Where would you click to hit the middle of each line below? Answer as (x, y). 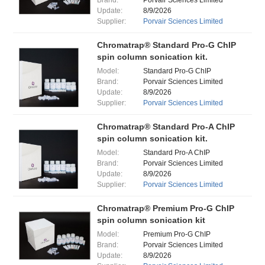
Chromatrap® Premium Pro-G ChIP (165, 208)
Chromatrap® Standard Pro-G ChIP (166, 45)
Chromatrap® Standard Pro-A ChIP (166, 127)
